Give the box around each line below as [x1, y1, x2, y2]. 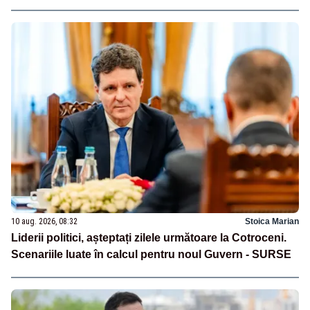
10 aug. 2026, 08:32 [11, 217, 77, 227]
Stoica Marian [245, 217, 299, 227]
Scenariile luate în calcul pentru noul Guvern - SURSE [11, 248, 291, 261]
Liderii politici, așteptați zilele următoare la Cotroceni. [11, 232, 286, 244]
